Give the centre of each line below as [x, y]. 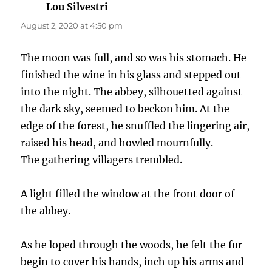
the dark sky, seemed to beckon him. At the [125, 109]
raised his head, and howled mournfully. [117, 143]
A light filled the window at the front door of [128, 194]
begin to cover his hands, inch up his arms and [133, 262]
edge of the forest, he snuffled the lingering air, [135, 126]
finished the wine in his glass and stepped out [131, 75]
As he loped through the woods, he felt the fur [132, 245]
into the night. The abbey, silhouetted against [132, 92]
